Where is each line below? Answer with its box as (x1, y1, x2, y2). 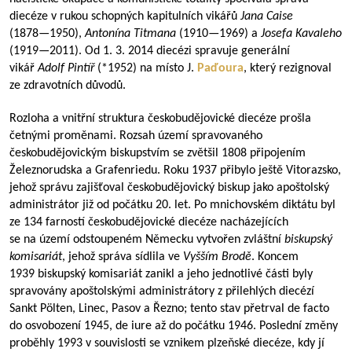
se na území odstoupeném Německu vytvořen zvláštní (9, 233, 284, 246)
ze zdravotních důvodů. (9, 79, 126, 92)
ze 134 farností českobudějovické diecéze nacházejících (9, 216, 288, 229)
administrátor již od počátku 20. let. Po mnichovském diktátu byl (9, 199, 335, 211)
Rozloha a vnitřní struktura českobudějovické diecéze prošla (9, 112, 311, 125)
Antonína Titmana (85, 27, 176, 40)
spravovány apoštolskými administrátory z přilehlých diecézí (9, 285, 314, 298)
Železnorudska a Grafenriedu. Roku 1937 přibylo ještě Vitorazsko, (9, 164, 341, 177)
